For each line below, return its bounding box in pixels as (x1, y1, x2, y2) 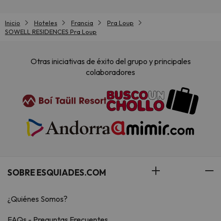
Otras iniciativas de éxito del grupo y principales (30, 56, 191, 67)
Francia (71, 19, 93, 27)
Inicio (5, 19, 20, 27)
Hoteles (34, 19, 57, 27)
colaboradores (86, 67, 135, 77)
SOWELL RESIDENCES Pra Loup (5, 28, 97, 36)
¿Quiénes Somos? (7, 194, 68, 204)
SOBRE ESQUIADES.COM (7, 167, 106, 178)
